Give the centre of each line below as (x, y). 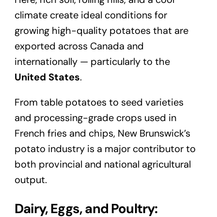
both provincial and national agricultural (102, 164)
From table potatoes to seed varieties (99, 102)
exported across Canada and (79, 46)
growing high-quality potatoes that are (101, 30)
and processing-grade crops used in (95, 117)
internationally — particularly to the (92, 61)
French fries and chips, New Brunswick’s (102, 133)
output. (31, 179)
